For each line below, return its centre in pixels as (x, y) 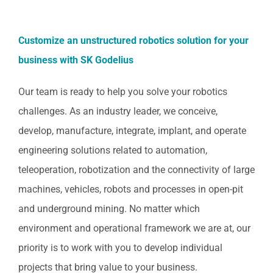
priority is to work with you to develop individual (120, 247)
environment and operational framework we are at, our (134, 228)
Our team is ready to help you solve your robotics (123, 91)
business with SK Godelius (76, 60)
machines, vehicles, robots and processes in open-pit (131, 189)
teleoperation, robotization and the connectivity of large (136, 169)
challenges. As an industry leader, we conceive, (118, 111)
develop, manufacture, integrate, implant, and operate (132, 130)
